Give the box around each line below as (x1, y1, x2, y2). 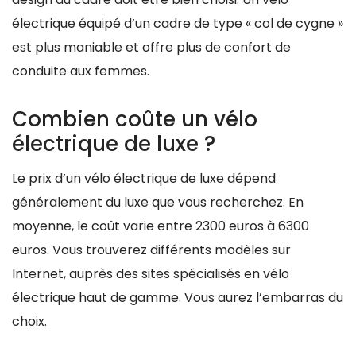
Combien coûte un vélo (12, 104, 257, 133)
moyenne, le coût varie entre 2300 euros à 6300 (12, 216, 309, 235)
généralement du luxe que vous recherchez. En (12, 192, 304, 211)
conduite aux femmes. (12, 61, 149, 80)
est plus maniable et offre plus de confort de (12, 37, 291, 56)
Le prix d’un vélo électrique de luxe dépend (12, 168, 276, 188)
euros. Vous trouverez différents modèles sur (12, 240, 291, 259)
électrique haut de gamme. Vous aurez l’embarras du (12, 288, 343, 307)
